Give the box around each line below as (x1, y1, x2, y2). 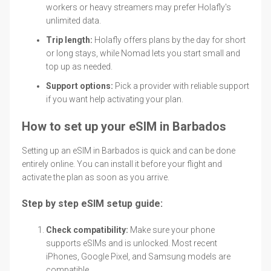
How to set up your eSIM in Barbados (22, 119, 226, 134)
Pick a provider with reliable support (113, 80, 249, 91)
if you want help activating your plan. (46, 94, 183, 104)
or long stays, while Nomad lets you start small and (46, 48, 240, 58)
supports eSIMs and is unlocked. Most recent (46, 238, 217, 248)
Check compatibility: (46, 224, 128, 235)
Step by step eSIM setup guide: (22, 197, 163, 209)
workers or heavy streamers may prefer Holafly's (46, 2, 231, 12)
